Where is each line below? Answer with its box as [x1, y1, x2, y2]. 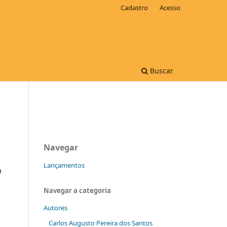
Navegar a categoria [44, 185, 111, 195]
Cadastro [121, 3, 148, 12]
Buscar [148, 65, 173, 75]
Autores [44, 203, 67, 212]
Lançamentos [44, 160, 85, 170]
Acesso [160, 3, 180, 12]
